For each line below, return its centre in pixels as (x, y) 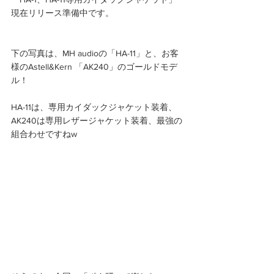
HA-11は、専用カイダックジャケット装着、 (94, 107)
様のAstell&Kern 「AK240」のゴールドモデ (94, 66)
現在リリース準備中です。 (62, 13)
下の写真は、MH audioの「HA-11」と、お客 (95, 53)
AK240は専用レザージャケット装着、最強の (97, 120)
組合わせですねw (44, 134)
